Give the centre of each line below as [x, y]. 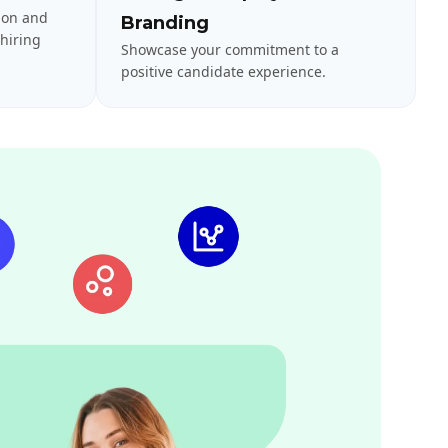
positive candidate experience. [223, 71]
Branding [165, 22]
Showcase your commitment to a [230, 49]
